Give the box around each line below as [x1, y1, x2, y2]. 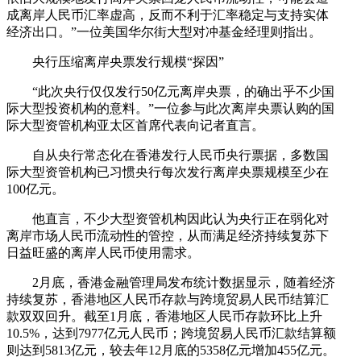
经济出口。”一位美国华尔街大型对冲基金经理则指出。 [6, 24, 322, 39]
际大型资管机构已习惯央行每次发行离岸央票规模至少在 [6, 164, 329, 179]
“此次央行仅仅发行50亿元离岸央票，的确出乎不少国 [32, 84, 334, 98]
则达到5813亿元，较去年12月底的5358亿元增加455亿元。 [6, 342, 335, 357]
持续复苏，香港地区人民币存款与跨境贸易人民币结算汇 [6, 292, 329, 306]
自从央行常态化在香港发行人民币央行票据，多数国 [32, 147, 329, 162]
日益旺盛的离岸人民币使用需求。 [6, 245, 200, 259]
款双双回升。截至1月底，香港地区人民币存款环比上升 [6, 309, 322, 323]
